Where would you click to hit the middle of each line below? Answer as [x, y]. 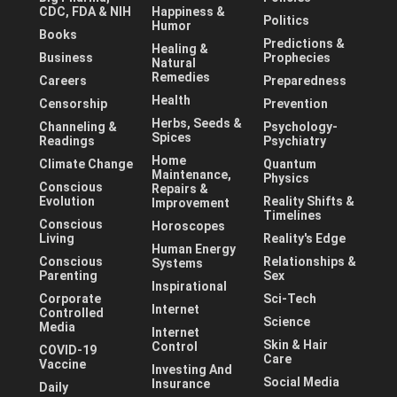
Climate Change [86, 164]
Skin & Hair [296, 345]
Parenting [68, 276]
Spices [171, 138]
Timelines [293, 216]
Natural [173, 63]
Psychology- [301, 127]
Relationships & [310, 262]
